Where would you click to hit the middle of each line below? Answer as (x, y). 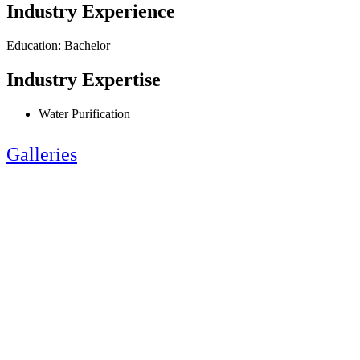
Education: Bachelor (58, 46)
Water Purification (84, 114)
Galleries (42, 155)
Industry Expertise (84, 80)
